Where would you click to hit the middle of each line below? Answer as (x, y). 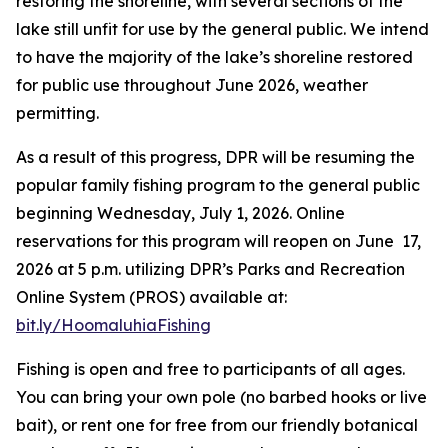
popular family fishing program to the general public (218, 185)
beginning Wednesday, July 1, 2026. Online (180, 213)
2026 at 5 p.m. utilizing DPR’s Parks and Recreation (210, 269)
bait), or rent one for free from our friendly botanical (217, 425)
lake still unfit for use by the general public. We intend (222, 29)
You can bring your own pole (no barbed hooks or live (221, 397)
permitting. (57, 113)
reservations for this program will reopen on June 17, (218, 241)
